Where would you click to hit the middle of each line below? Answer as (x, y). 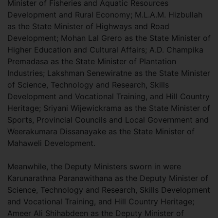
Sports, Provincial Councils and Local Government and (108, 119)
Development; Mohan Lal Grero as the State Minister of (109, 38)
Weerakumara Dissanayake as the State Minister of (101, 131)
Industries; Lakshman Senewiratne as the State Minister (109, 73)
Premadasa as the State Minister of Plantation (92, 61)
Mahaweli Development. (51, 143)
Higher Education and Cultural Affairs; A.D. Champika (105, 49)
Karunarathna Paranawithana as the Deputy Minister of (108, 178)
